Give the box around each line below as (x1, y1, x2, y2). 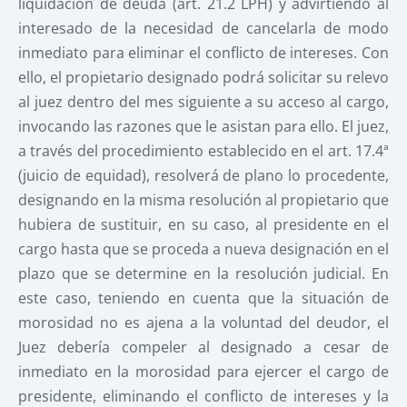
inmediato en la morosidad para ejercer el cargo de (18, 361, 389, 382)
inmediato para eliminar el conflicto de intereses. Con (18, 42, 389, 63)
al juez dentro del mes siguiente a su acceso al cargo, (18, 91, 389, 112)
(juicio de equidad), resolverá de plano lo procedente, (18, 164, 389, 185)
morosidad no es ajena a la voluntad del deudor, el (18, 312, 389, 333)
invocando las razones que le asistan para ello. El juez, (18, 115, 389, 136)
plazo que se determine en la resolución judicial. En (18, 263, 389, 283)
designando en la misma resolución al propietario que (18, 189, 389, 210)
